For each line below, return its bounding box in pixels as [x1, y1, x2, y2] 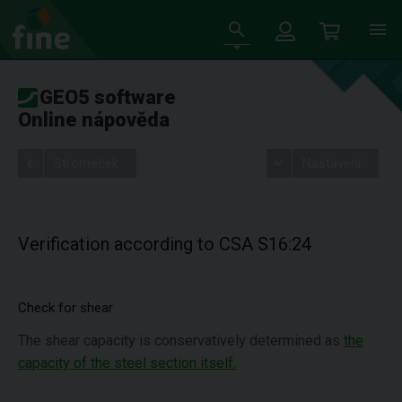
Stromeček [54, 155, 118, 171]
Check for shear [18, 300, 113, 316]
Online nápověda [18, 109, 170, 131]
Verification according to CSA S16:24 [18, 233, 311, 255]
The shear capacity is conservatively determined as [18, 332, 344, 349]
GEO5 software [39, 86, 176, 109]
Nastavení [301, 155, 361, 171]
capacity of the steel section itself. [18, 354, 236, 371]
